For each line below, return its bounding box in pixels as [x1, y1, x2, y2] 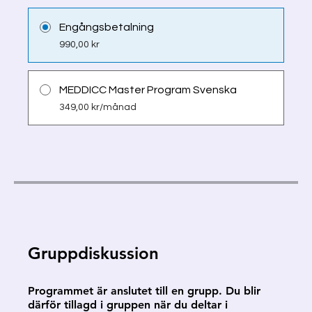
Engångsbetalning [59, 22, 154, 33]
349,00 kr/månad [59, 102, 136, 112]
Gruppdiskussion [28, 243, 159, 263]
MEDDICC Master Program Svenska [59, 84, 237, 95]
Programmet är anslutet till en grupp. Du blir [28, 284, 260, 297]
